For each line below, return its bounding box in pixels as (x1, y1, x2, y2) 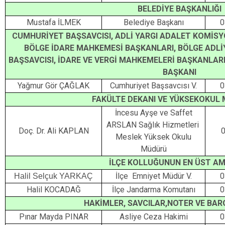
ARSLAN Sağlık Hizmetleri (106, 120, 201, 130)
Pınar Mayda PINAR (19, 212, 88, 221)
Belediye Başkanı (123, 18, 184, 27)
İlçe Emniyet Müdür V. (115, 171, 192, 181)
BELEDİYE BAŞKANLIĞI (137, 4, 221, 14)
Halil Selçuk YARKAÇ (14, 172, 93, 180)
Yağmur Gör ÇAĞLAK (18, 81, 89, 90)
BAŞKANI (162, 67, 196, 77)
